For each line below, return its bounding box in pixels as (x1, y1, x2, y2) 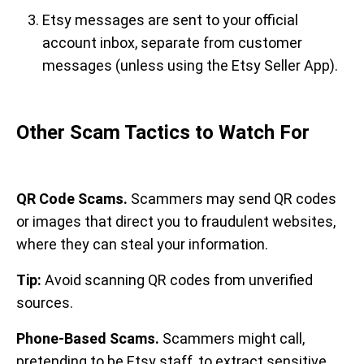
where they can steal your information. (16, 236, 268, 253)
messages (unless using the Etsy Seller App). (42, 57, 338, 74)
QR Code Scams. (16, 190, 131, 207)
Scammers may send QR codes (131, 190, 336, 207)
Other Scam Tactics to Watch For (16, 121, 310, 144)
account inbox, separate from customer (42, 34, 302, 51)
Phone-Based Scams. (16, 330, 162, 347)
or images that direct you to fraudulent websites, (16, 213, 336, 230)
